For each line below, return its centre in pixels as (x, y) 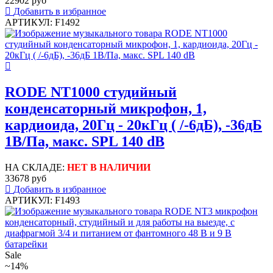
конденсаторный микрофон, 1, (106, 109)
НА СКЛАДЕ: (36, 167)
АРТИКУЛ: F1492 (42, 23)
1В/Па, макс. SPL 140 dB (85, 142)
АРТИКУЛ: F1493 (42, 200)
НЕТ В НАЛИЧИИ (109, 167)
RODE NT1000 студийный (91, 92)
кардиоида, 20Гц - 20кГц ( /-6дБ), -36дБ (133, 125)
